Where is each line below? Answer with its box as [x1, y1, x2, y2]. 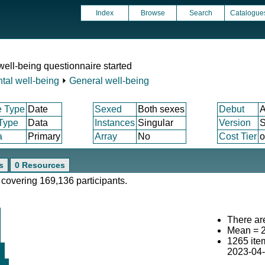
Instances [95, 118, 135, 128]
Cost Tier [219, 131, 257, 141]
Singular [138, 118, 173, 128]
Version [219, 118, 251, 128]
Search [189, 9, 212, 17]
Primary [28, 131, 60, 141]
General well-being [69, 76, 149, 86]
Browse [140, 9, 165, 17]
